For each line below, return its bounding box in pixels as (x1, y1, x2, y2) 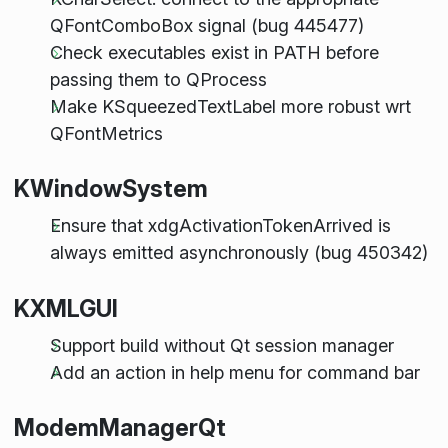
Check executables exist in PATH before (49, 42, 379, 64)
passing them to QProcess (49, 69, 267, 91)
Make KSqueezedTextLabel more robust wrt (49, 96, 411, 118)
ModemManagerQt (13, 412, 226, 442)
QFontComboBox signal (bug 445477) (49, 15, 364, 37)
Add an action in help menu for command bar (49, 361, 420, 383)
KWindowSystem (13, 174, 208, 204)
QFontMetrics (49, 123, 163, 145)
